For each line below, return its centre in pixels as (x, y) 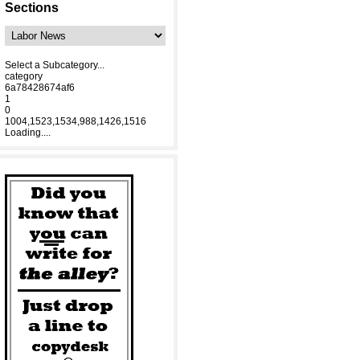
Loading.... (28, 133)
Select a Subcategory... (55, 65)
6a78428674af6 (40, 88)
